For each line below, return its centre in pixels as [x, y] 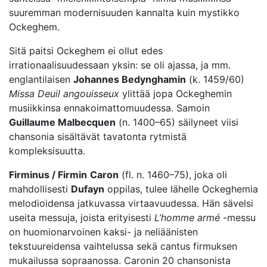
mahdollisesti [40, 189]
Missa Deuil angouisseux [64, 94]
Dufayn [88, 189]
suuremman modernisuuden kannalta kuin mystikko [124, 13]
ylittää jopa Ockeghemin [176, 94]
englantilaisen [41, 79]
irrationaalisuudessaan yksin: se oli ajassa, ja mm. [120, 65]
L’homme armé [187, 218]
